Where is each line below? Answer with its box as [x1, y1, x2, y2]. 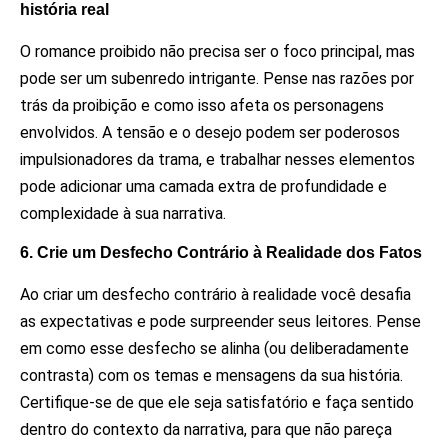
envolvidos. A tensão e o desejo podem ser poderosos [20, 123, 400, 142]
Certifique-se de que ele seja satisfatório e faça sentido [20, 393, 414, 413]
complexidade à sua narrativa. [20, 204, 226, 223]
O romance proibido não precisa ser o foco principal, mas [20, 42, 415, 61]
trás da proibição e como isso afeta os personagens [20, 96, 384, 115]
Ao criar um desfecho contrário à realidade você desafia [20, 285, 411, 305]
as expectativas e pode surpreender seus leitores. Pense [20, 312, 421, 332]
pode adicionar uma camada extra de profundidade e [20, 177, 387, 196]
